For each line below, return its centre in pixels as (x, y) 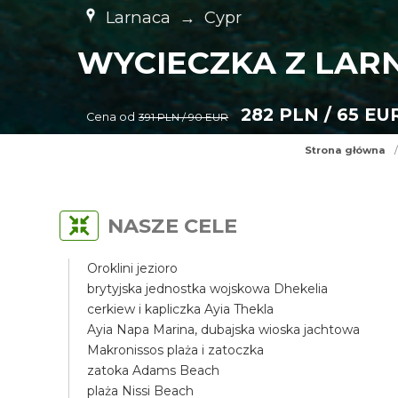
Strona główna (345, 150)
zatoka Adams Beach (154, 370)
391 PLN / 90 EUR (184, 117)
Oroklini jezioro (133, 268)
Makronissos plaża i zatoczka (176, 350)
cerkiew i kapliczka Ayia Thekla (181, 309)
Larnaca (139, 17)
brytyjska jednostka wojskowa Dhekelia (208, 289)
